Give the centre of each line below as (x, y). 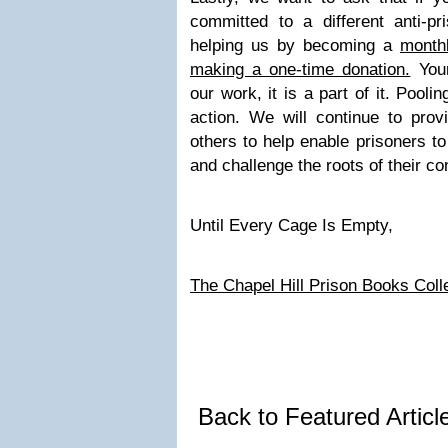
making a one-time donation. (300, 69)
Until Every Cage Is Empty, (291, 225)
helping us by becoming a (295, 45)
